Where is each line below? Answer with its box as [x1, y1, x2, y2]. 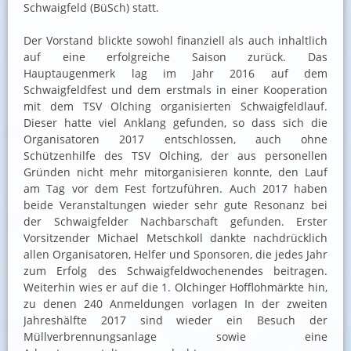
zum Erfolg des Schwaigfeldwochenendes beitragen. [24, 263, 327, 279]
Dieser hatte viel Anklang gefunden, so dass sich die [24, 115, 327, 131]
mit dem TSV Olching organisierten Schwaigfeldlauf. [24, 99, 327, 114]
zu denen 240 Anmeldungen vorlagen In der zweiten [24, 296, 327, 312]
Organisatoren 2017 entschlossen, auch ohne [24, 132, 327, 147]
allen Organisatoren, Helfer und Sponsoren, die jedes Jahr [24, 247, 327, 262]
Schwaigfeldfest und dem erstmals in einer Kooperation [24, 82, 327, 98]
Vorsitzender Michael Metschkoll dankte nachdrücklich [24, 230, 327, 246]
